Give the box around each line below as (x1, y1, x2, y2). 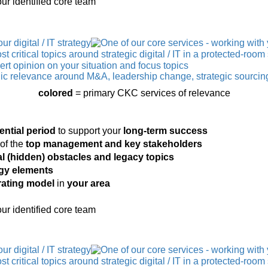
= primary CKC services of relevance (72, 88, 230, 99)
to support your (56, 126, 123, 136)
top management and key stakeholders (26, 139, 202, 150)
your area (67, 178, 110, 189)
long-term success (123, 126, 208, 136)
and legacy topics (94, 152, 174, 163)
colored (38, 88, 73, 99)
